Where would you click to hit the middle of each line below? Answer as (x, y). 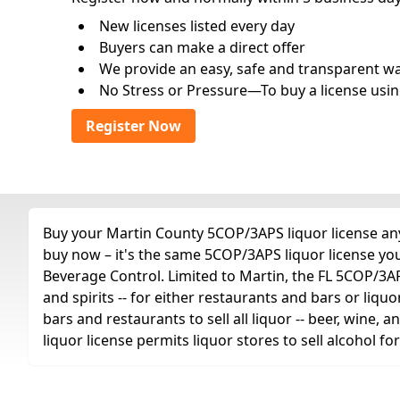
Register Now (133, 126)
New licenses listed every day (197, 26)
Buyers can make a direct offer (202, 47)
